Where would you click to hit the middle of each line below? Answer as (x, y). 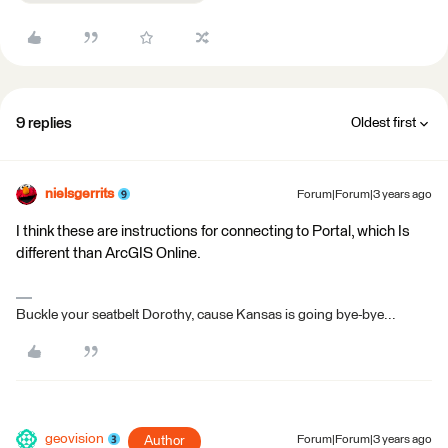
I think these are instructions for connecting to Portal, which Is (213, 231)
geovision (74, 438)
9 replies (44, 123)
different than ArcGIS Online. (108, 253)
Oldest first (383, 122)
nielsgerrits (79, 193)
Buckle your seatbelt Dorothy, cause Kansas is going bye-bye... (206, 314)
